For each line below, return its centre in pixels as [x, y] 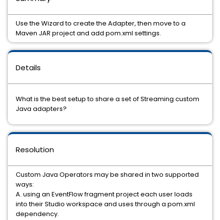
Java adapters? [41, 109]
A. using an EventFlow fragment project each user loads [104, 194]
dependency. [37, 214]
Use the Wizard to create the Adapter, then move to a [101, 23]
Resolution [35, 150]
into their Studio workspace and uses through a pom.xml [105, 204]
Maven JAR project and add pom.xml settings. [88, 33]
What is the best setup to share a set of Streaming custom [108, 99]
